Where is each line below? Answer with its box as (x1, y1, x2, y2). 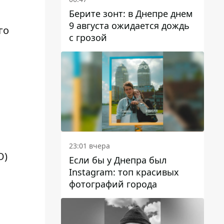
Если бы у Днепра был (69, 154, 166, 166)
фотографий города (69, 178, 157, 190)
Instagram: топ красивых (69, 166, 179, 178)
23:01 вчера (69, 141, 110, 151)
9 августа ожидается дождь (69, 19, 189, 31)
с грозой (69, 31, 107, 43)
